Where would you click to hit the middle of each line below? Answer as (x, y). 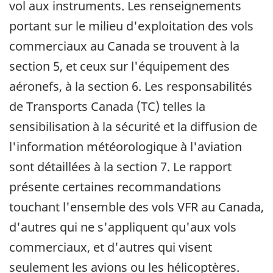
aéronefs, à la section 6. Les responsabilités (131, 87)
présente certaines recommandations (115, 187)
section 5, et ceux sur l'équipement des (119, 66)
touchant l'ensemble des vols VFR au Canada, (136, 207)
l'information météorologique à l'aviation (126, 147)
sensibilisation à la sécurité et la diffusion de (133, 127)
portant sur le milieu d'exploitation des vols (131, 26)
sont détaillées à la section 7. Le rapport (120, 167)
